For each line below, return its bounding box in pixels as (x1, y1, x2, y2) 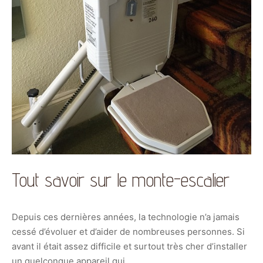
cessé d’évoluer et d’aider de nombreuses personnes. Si (12, 225, 245, 237)
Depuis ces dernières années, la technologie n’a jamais (12, 211, 240, 222)
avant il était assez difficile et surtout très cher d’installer (12, 240, 247, 252)
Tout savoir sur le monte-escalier (12, 168, 230, 191)
